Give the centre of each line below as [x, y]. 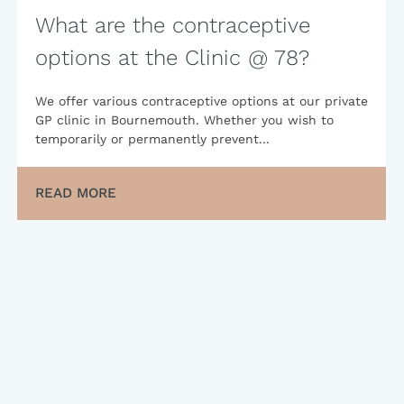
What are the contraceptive [173, 26]
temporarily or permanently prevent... [152, 139]
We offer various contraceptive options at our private [202, 101]
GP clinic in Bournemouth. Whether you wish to [184, 120]
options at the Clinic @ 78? [172, 58]
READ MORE [76, 193]
